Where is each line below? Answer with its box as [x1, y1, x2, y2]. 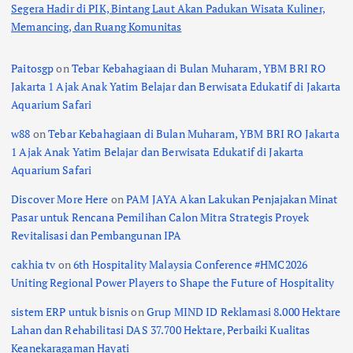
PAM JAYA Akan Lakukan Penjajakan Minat [126, 191, 338, 207]
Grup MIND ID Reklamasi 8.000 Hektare [146, 304, 340, 320]
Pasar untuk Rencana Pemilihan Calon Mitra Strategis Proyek [11, 210, 310, 225]
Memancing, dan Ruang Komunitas [11, 18, 182, 34]
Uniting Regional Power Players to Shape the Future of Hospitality [11, 275, 335, 291]
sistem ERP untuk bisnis [11, 304, 129, 320]
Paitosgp [11, 60, 54, 76]
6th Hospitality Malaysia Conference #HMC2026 [72, 257, 308, 273]
